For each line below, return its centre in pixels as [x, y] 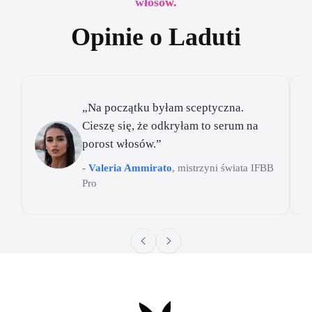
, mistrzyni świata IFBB [223, 168]
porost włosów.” [122, 144]
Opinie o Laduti [156, 37]
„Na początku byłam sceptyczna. [163, 108]
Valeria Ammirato [131, 168]
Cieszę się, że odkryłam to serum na [171, 126]
